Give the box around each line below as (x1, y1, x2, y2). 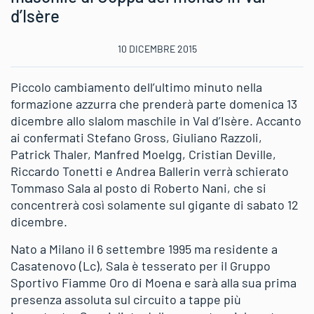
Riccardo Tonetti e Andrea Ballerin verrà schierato (11, 163, 289, 179)
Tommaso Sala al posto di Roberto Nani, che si (11, 179, 266, 196)
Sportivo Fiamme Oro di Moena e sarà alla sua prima (11, 274, 296, 290)
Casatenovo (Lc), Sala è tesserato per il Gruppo (11, 257, 271, 273)
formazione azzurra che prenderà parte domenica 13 (11, 95, 297, 111)
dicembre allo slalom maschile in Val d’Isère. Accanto (11, 112, 301, 128)
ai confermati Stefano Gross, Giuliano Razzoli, (11, 129, 262, 145)
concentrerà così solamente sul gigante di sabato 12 (11, 196, 299, 212)
